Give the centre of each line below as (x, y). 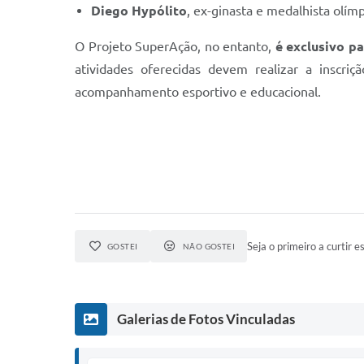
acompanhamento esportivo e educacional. (198, 91)
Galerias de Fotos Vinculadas (206, 318)
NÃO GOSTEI (209, 246)
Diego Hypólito (139, 10)
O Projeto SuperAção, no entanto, (175, 46)
